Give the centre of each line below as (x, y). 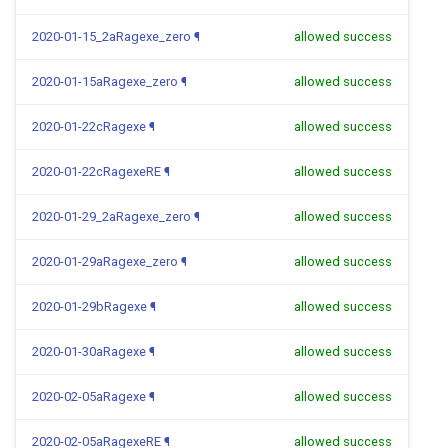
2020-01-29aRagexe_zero (105, 261)
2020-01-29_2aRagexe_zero (111, 216)
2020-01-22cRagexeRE (96, 171)
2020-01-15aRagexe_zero (105, 81)
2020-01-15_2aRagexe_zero (111, 36)
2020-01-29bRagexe (89, 306)
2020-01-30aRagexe (89, 351)
